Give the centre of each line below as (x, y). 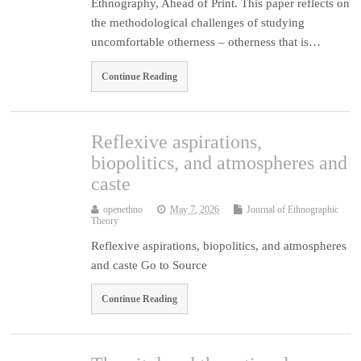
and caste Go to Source (149, 265)
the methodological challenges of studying (198, 23)
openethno (123, 209)
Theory (105, 220)
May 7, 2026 (195, 209)
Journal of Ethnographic (293, 209)
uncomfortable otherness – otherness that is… (206, 42)
